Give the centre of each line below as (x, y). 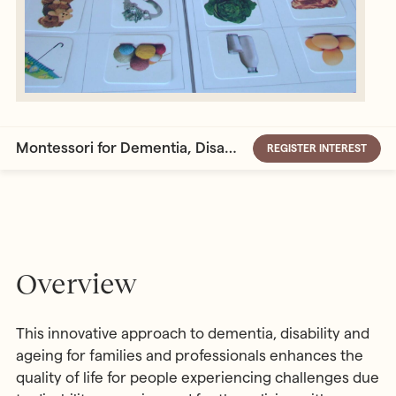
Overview (76, 283)
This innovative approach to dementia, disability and (192, 334)
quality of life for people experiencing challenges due (197, 378)
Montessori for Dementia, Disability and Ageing (230, 148)
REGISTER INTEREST (316, 148)
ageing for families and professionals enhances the (189, 356)
